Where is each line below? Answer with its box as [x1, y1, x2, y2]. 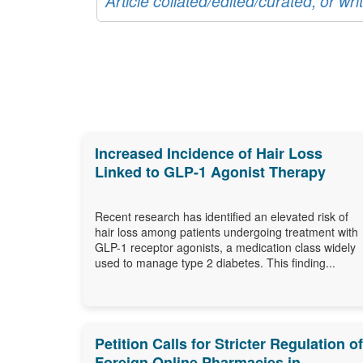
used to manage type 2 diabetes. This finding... [95, 254, 335, 271]
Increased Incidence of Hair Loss [95, 142, 322, 164]
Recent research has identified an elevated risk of [95, 207, 348, 224]
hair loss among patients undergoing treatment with [95, 223, 358, 240]
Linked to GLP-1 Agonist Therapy [95, 160, 326, 182]
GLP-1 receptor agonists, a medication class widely [95, 238, 356, 255]
